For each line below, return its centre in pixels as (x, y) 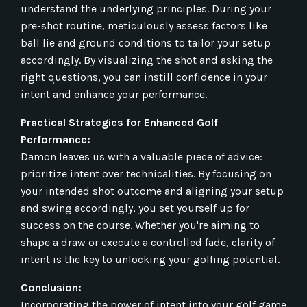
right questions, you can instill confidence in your (144, 77)
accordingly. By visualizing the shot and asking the (147, 60)
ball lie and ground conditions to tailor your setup (146, 42)
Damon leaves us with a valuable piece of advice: (142, 156)
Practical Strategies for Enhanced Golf (119, 122)
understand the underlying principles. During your (146, 8)
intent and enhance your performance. (114, 94)
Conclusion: (51, 287)
